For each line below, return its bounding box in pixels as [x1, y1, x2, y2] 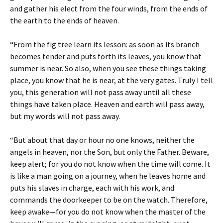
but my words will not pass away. [10, 111, 120, 121]
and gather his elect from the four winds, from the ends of [10, 3, 208, 13]
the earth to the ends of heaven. [10, 15, 119, 25]
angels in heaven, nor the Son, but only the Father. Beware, [10, 147, 209, 157]
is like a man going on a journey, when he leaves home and [10, 171, 206, 181]
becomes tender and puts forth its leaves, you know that [10, 51, 202, 61]
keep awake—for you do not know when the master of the [10, 207, 206, 217]
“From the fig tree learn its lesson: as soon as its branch [10, 39, 200, 49]
